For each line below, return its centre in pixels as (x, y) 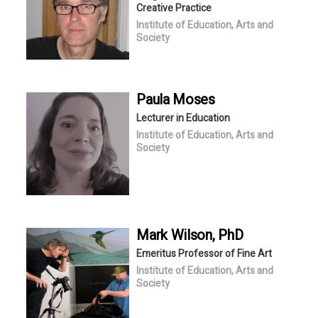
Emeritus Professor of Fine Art (204, 253)
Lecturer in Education (183, 118)
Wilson (191, 235)
